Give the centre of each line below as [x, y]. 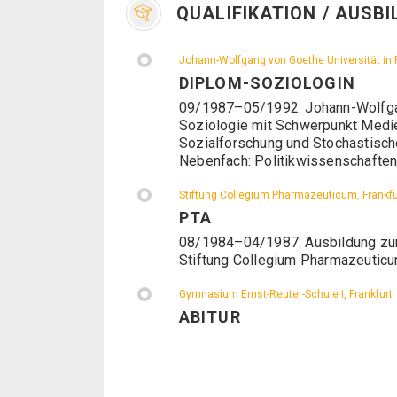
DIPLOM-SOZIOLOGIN [267, 82]
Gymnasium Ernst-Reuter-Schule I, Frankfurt [286, 294]
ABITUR [210, 316]
